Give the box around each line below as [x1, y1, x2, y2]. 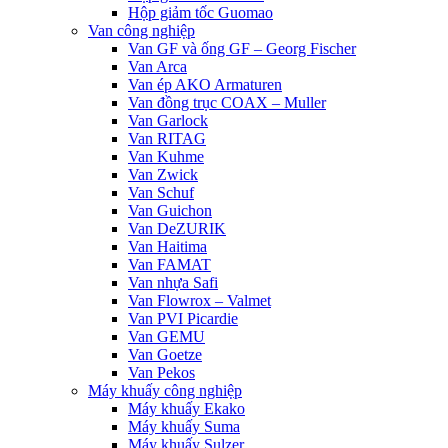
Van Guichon [128, 202, 212, 219]
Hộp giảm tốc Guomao [128, 4, 273, 21]
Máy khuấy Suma [128, 418, 240, 435]
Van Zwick [128, 166, 198, 183]
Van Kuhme [128, 148, 204, 165]
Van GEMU [128, 328, 205, 345]
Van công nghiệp [88, 22, 195, 39]
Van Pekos [128, 364, 195, 381]
